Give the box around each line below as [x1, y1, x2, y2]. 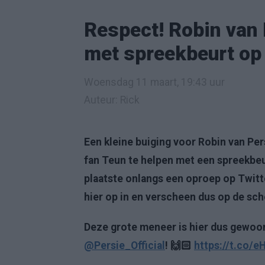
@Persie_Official [84, 240, 165, 251]
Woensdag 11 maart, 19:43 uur [84, 76, 225, 88]
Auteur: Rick [84, 94, 140, 106]
